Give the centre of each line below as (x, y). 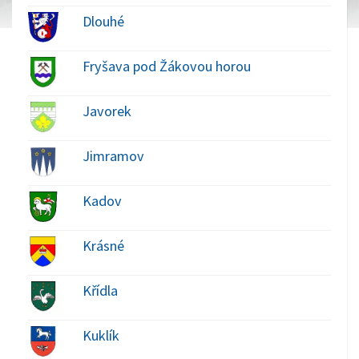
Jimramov (113, 155)
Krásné (103, 245)
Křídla (100, 290)
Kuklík (101, 335)
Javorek (107, 111)
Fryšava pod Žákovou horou (166, 66)
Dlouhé (103, 21)
